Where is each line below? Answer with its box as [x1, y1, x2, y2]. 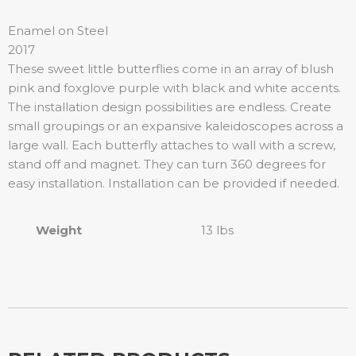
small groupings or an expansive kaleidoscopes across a [8, 118, 343, 133]
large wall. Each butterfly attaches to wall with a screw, [8, 137, 335, 153]
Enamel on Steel [8, 23, 108, 38]
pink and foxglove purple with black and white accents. [8, 80, 341, 95]
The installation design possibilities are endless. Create [8, 99, 331, 114]
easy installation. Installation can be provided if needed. [8, 176, 339, 191]
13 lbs [201, 222, 234, 238]
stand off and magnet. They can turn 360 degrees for [8, 157, 326, 172]
